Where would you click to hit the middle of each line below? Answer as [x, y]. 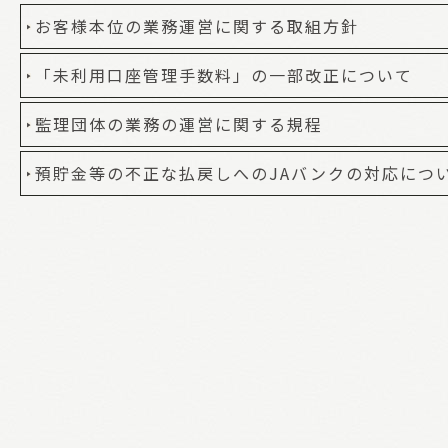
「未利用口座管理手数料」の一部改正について [224, 74]
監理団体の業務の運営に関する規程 [179, 123]
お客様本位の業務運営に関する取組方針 [197, 25]
